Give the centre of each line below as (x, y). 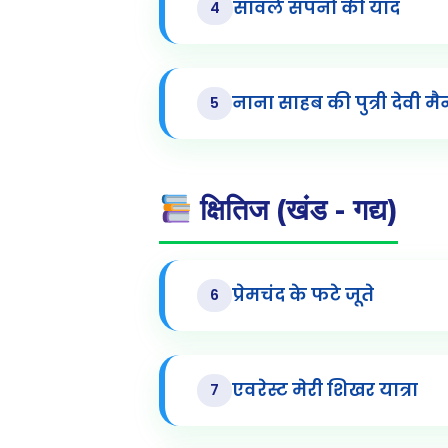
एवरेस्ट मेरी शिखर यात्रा (324, 390)
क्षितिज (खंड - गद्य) (294, 209)
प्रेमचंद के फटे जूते (302, 295)
